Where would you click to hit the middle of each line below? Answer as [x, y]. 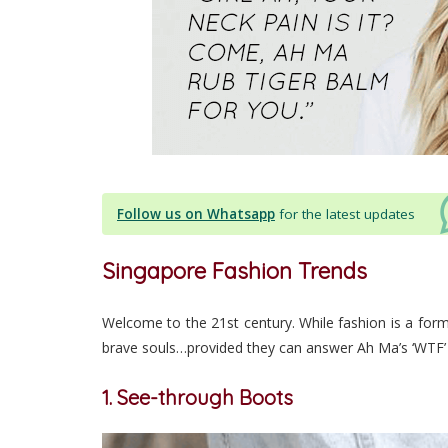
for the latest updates [347, 214]
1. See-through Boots [197, 398]
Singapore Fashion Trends [237, 271]
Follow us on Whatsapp [196, 214]
